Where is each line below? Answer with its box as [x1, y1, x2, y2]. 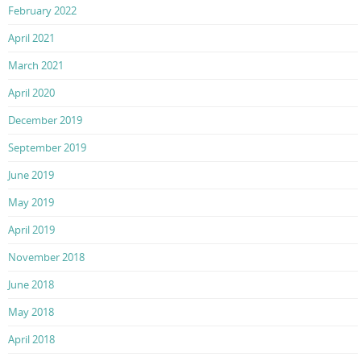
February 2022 [8, 3, 77, 19]
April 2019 [8, 222, 55, 238]
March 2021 [8, 58, 64, 73]
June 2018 [8, 277, 54, 293]
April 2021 [8, 31, 55, 46]
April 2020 [8, 85, 55, 101]
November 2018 [8, 250, 85, 265]
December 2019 [8, 113, 82, 128]
